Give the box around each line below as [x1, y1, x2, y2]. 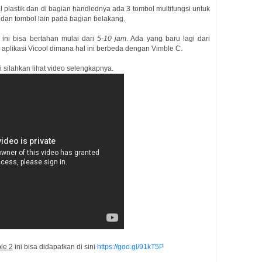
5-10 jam [97, 35, 127, 43]
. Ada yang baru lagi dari [126, 35, 211, 43]
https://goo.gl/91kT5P [97, 243, 164, 251]
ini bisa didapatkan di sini [13, 243, 97, 251]
